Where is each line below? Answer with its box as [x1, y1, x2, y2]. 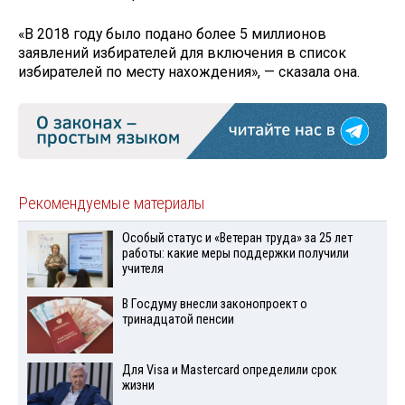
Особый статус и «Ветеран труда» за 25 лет [121, 231, 353, 247]
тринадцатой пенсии [121, 312, 234, 328]
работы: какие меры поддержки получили [121, 246, 349, 262]
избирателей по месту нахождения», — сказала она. [18, 63, 360, 81]
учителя [121, 261, 164, 278]
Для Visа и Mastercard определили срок [121, 363, 337, 379]
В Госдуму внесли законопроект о [121, 297, 307, 313]
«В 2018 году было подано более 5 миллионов [18, 25, 326, 43]
